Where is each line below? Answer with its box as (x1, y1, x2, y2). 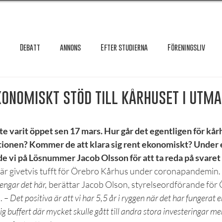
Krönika (172, 82, 195, 91)
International (111, 82, 152, 91)
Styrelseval (118, 161, 154, 170)
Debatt (20, 42, 40, 52)
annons (60, 42, 81, 52)
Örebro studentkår (159, 121, 216, 131)
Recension (69, 161, 98, 170)
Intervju (65, 82, 91, 91)
